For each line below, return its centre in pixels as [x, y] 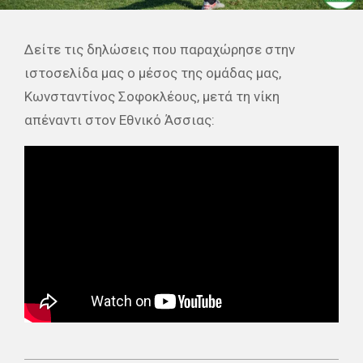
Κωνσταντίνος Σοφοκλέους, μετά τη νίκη [152, 96]
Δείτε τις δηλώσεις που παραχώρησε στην [160, 49]
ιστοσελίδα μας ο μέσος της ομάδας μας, [153, 73]
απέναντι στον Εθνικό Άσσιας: [120, 120]
